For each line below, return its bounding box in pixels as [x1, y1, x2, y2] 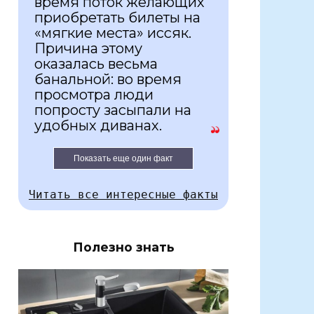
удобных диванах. [34, 117, 162, 135]
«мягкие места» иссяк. [34, 25, 191, 42]
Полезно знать [72, 240, 175, 255]
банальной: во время [34, 71, 182, 88]
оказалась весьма [34, 55, 158, 73]
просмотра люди [34, 86, 153, 104]
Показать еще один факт [74, 153, 173, 164]
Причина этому [34, 40, 142, 57]
